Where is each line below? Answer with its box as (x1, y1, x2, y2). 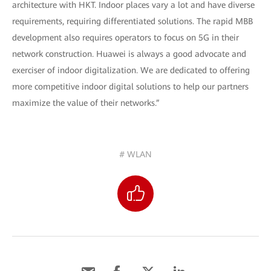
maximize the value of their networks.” (12, 98, 160, 108)
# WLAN (119, 149, 152, 160)
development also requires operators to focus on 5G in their (12, 33, 239, 43)
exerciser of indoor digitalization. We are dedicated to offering (12, 65, 250, 76)
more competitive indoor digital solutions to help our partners (12, 82, 249, 92)
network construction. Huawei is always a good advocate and (12, 49, 246, 59)
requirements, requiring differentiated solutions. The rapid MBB (12, 16, 253, 27)
